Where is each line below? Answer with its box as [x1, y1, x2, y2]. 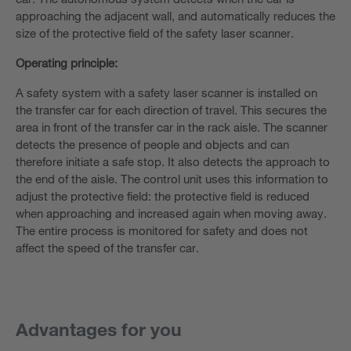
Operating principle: [16, 56, 118, 71]
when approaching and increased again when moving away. [16, 206, 327, 221]
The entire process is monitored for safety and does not [16, 223, 308, 238]
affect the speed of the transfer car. [16, 241, 199, 255]
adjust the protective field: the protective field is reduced [16, 189, 309, 204]
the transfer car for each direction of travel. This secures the [16, 103, 327, 118]
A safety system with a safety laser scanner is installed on [16, 85, 317, 100]
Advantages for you [16, 318, 182, 341]
